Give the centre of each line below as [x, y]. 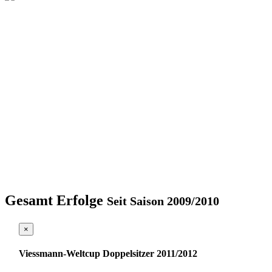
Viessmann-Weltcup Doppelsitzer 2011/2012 [108, 253]
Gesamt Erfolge [56, 200]
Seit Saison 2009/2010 [163, 201]
